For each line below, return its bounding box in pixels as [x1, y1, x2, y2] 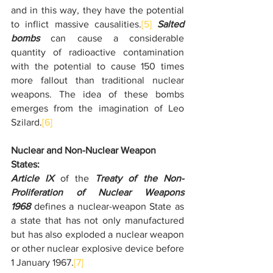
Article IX [11, 173, 54, 183]
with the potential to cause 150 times [11, 61, 184, 71]
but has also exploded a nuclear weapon [11, 229, 184, 239]
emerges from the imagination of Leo [11, 103, 184, 113]
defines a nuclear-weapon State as [30, 201, 184, 211]
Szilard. [11, 117, 42, 127]
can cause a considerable [40, 33, 184, 43]
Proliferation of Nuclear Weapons [11, 187, 184, 197]
